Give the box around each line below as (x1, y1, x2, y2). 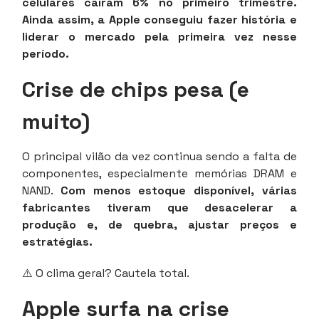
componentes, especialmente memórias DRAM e (22, 165, 297, 181)
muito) (22, 107, 90, 135)
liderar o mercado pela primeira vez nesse (22, 28, 297, 44)
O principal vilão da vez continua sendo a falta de (22, 148, 297, 164)
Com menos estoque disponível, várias (60, 182, 298, 198)
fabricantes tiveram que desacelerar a (22, 199, 297, 215)
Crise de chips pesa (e (22, 75, 249, 103)
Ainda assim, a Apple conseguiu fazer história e (22, 11, 297, 27)
